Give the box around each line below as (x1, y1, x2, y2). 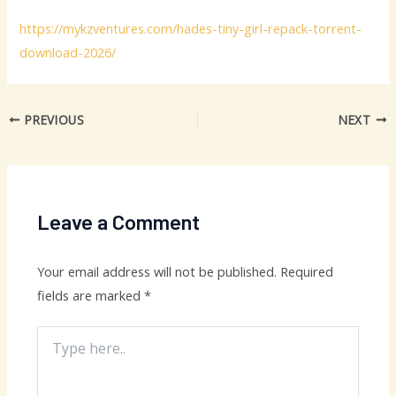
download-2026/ (19, 42, 117, 61)
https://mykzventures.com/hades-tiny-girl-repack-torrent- (19, 19, 362, 37)
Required (280, 262, 334, 280)
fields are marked (37, 286, 145, 304)
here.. (36, 343, 68, 361)
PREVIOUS (20, 110, 85, 128)
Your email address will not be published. (37, 262, 278, 280)
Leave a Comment (37, 208, 201, 234)
